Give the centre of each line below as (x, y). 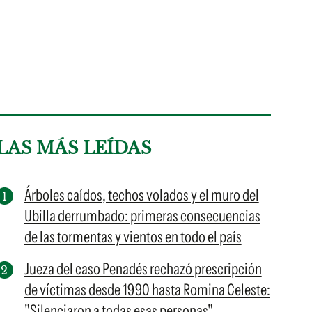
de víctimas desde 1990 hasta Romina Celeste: (147, 290)
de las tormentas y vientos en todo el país (133, 237)
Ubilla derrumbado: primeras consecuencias (142, 216)
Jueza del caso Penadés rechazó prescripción (143, 269)
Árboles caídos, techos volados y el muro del (141, 195)
